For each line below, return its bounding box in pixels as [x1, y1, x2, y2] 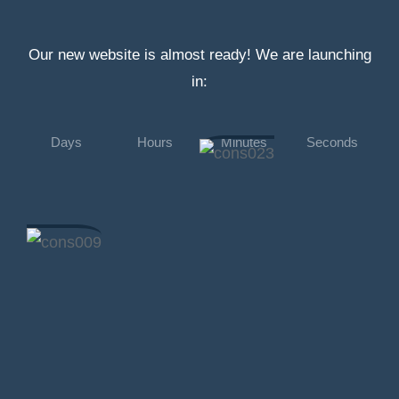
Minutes [220, 134, 267, 150]
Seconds [306, 134, 359, 150]
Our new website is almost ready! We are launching [28, 46, 371, 63]
